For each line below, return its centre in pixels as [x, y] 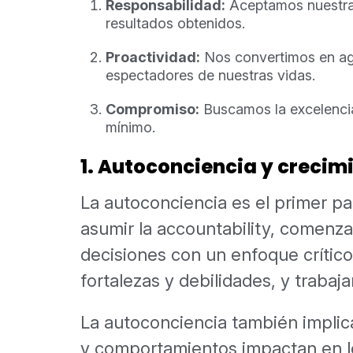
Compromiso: [152, 110]
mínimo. [130, 128]
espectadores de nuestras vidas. [210, 76]
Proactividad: [153, 58]
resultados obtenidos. [175, 24]
